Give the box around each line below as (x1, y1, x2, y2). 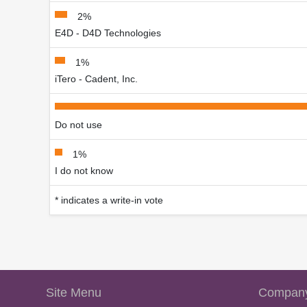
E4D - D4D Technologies (55, 27, 161, 39)
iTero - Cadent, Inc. (55, 73, 138, 85)
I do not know (55, 165, 113, 177)
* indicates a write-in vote (55, 195, 163, 206)
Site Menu (46, 286, 101, 300)
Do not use (55, 119, 102, 131)
